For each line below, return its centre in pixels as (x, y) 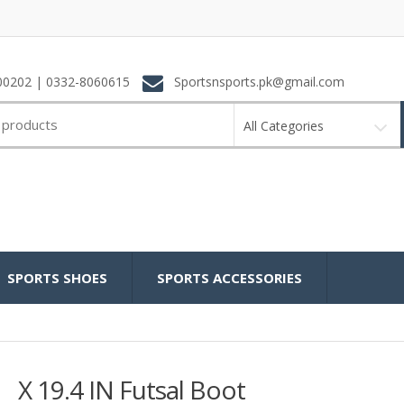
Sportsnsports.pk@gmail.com (257, 82)
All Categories (283, 125)
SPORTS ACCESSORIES (230, 278)
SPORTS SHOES (57, 278)
